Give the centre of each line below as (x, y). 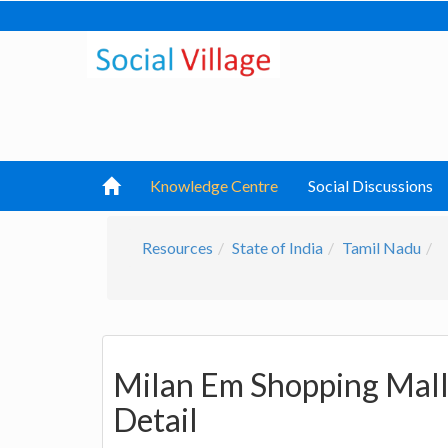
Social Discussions (370, 185)
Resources (177, 247)
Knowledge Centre (214, 185)
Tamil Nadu (381, 247)
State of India (277, 247)
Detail (155, 420)
